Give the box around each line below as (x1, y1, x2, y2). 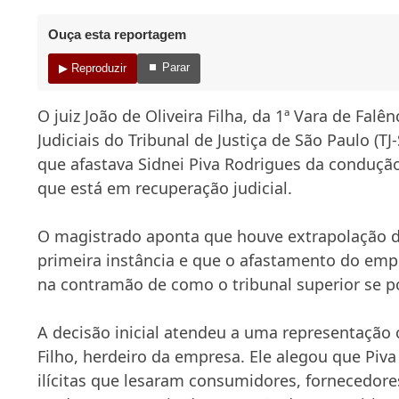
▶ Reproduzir (59, 61, 126, 76)
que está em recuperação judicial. (37, 176, 297, 199)
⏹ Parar (148, 60, 190, 74)
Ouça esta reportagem (48, 26, 186, 42)
